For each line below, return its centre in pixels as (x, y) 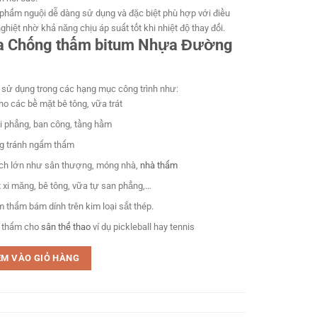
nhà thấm (158, 165)
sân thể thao (65, 226)
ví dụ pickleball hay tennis (142, 226)
